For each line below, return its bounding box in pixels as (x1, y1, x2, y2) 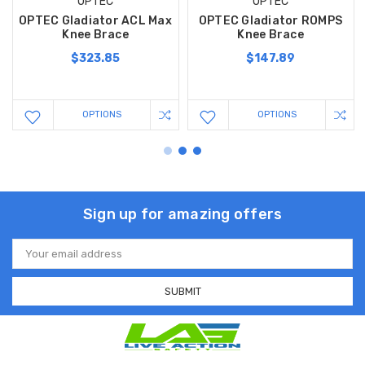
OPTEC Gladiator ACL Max (19, 14, 172, 29)
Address (12, 253, 55, 266)
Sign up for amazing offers (82, 205, 283, 224)
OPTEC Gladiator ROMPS (198, 14, 343, 29)
